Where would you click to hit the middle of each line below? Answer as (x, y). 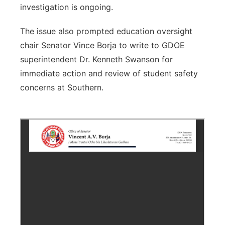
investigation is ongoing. (67, 7)
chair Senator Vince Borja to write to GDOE (102, 45)
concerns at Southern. (62, 87)
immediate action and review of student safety (109, 73)
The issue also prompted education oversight (106, 31)
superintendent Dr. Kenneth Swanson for (96, 59)
